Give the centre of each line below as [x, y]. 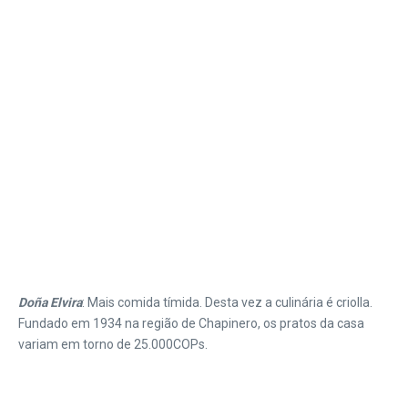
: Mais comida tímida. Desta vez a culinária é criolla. [227, 302]
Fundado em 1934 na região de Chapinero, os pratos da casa [191, 323]
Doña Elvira [50, 302]
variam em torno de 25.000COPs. [113, 344]
